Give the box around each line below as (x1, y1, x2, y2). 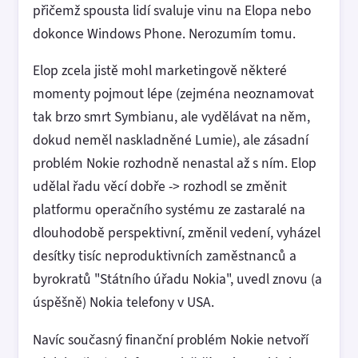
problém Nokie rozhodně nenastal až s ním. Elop (33, 153, 316, 173)
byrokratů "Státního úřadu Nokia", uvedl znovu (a (33, 269, 322, 288)
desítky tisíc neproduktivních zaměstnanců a (33, 246, 296, 265)
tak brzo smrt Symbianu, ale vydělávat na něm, (33, 107, 310, 126)
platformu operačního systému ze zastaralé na (33, 200, 305, 219)
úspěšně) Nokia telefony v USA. (33, 292, 214, 312)
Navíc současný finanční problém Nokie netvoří (33, 329, 308, 349)
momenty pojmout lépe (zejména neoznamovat (33, 84, 314, 103)
